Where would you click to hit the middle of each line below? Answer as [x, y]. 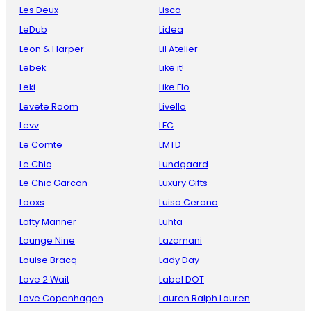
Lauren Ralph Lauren [204, 299]
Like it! [171, 68]
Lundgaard [184, 164]
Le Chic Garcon [53, 183]
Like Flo [174, 87]
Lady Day [179, 260]
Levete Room [49, 106]
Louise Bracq [48, 260]
